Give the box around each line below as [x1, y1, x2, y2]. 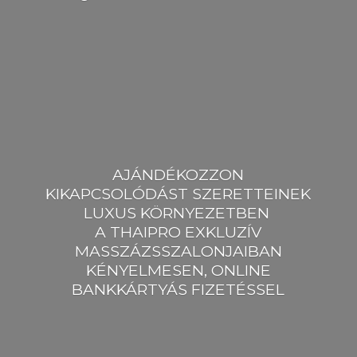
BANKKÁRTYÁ [72, 279, 178, 299]
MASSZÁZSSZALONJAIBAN [74, 241, 282, 261]
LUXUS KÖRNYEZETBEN [83, 202, 273, 222]
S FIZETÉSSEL [178, 279, 285, 299]
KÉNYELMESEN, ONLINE [85, 260, 271, 280]
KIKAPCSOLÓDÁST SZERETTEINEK [45, 183, 312, 203]
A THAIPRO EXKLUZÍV [95, 222, 262, 241]
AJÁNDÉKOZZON [112, 164, 245, 184]
